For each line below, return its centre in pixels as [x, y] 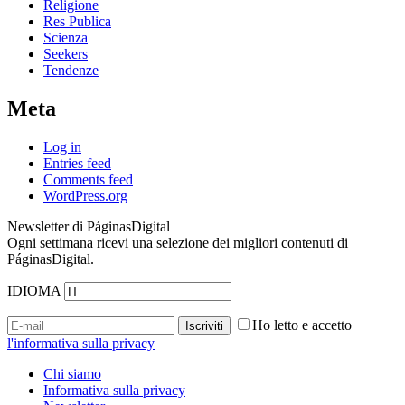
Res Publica [77, 21]
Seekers [66, 53]
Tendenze [71, 70]
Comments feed [88, 179]
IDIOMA [34, 290]
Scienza [66, 37]
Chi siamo [72, 373]
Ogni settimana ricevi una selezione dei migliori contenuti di [178, 242]
